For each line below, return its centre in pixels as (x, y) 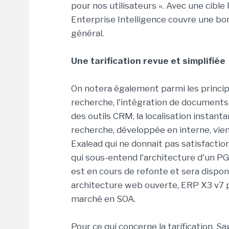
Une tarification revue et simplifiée (148, 61)
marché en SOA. (103, 199)
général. (87, 33)
